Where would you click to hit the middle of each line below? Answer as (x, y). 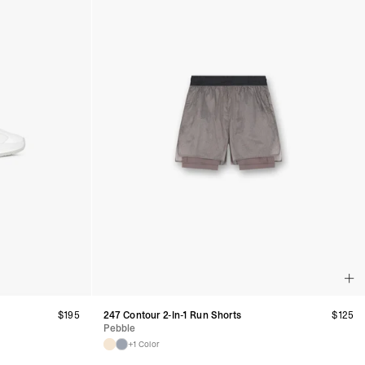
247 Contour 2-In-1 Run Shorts (172, 315)
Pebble (119, 328)
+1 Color (143, 344)
